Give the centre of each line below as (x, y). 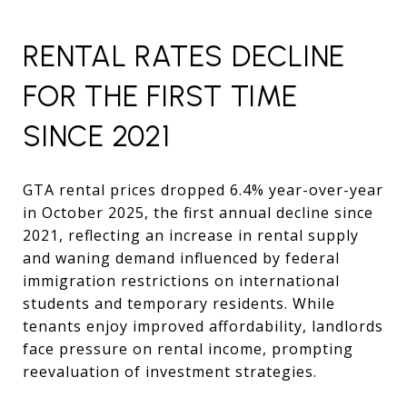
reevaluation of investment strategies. (170, 371)
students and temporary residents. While (179, 303)
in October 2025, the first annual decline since (198, 212)
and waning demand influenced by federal (181, 258)
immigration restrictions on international (181, 280)
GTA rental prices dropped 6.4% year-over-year (203, 189)
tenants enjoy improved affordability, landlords (203, 326)
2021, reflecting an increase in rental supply (191, 235)
